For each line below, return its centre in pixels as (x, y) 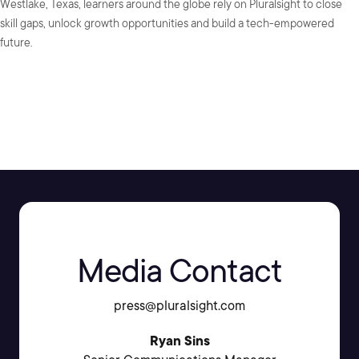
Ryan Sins (179, 341)
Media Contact (179, 271)
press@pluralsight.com (179, 306)
